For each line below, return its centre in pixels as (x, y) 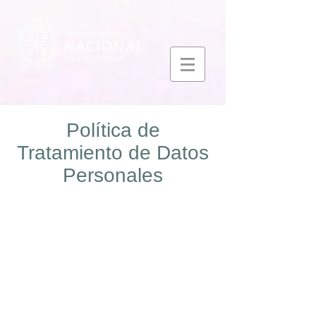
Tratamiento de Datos (113, 153)
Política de (113, 130)
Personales (113, 175)
